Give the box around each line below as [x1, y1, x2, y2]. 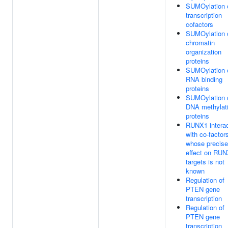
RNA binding [186, 74, 222, 84]
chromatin [186, 38, 215, 47]
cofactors [186, 19, 213, 29]
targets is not [186, 157, 224, 166]
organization [186, 47, 221, 56]
